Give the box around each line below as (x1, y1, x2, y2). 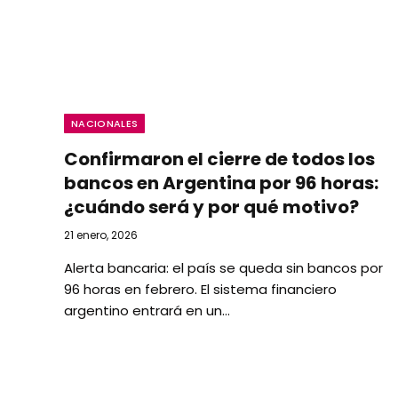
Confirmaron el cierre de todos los (64, 146, 375, 171)
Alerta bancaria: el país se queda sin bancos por (64, 258, 383, 277)
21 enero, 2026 (64, 227, 138, 243)
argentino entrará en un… (64, 300, 230, 320)
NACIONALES (71, 115, 139, 131)
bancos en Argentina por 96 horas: (64, 170, 378, 195)
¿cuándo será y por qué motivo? (64, 194, 359, 219)
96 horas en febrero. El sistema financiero (64, 279, 337, 298)
